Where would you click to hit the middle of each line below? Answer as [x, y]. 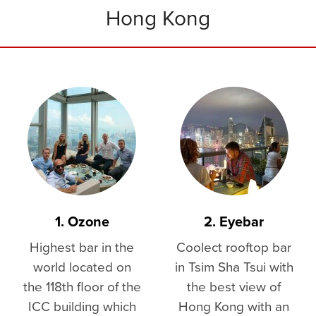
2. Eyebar [234, 221]
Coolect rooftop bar [234, 247]
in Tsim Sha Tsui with [234, 267]
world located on [82, 267]
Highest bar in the [82, 247]
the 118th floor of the [82, 286]
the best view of [234, 286]
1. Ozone [82, 221]
